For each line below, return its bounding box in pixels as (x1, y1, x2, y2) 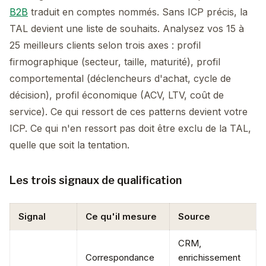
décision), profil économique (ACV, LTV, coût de (9, 89, 224, 101)
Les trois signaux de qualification (9, 174, 182, 186)
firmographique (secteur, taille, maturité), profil (9, 56, 220, 68)
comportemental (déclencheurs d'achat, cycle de (9, 72, 231, 84)
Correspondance (85, 252, 154, 263)
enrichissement (178, 252, 240, 263)
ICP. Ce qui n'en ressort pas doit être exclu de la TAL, (9, 122, 251, 134)
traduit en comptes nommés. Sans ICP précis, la (28, 6, 248, 18)
